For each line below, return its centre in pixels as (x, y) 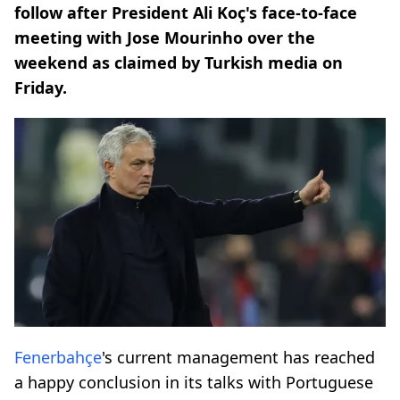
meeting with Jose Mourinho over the (165, 37)
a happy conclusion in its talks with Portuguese (194, 382)
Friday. (41, 87)
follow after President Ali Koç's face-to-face (186, 12)
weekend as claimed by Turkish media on (179, 62)
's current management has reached (238, 357)
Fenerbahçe (58, 357)
